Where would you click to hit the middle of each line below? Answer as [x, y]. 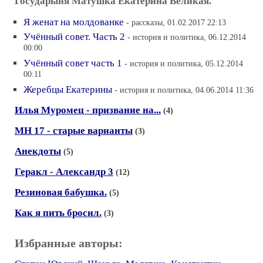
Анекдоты [38, 151]
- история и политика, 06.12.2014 [187, 37]
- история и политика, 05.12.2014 [184, 63]
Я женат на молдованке [74, 22]
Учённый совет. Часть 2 [74, 37]
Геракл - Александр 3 [64, 172]
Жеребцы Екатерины [68, 90]
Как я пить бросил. [58, 213]
